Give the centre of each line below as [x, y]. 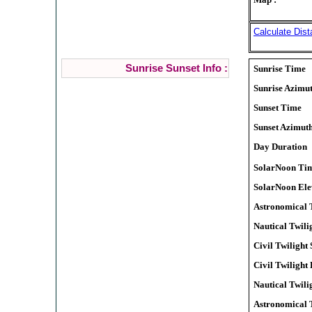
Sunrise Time [280, 68]
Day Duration [280, 146]
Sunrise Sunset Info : [176, 68]
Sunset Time [278, 107]
